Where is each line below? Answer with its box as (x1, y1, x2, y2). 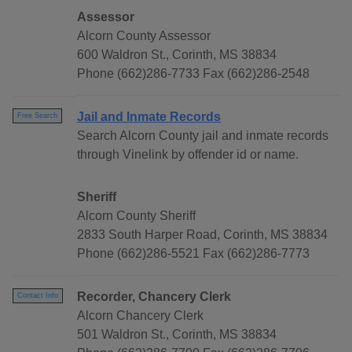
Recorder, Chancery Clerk (77, 290, 231, 304)
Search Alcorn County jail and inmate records (77, 129, 328, 143)
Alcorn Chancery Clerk (77, 309, 203, 323)
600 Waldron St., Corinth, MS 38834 (77, 48, 277, 62)
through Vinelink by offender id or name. (77, 148, 299, 162)
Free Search (17, 112, 57, 120)
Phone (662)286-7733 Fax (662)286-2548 (77, 67, 310, 81)
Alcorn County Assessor (77, 29, 211, 43)
